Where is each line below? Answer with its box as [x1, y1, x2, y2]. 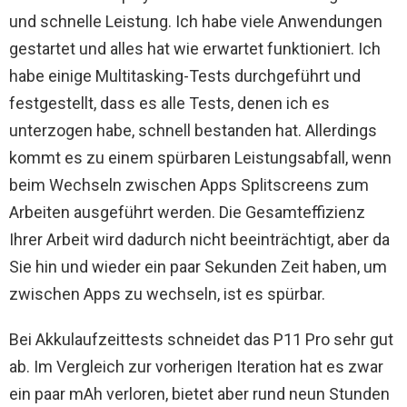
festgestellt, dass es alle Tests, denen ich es [9, 94, 330, 114]
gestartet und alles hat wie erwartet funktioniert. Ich [9, 39, 381, 59]
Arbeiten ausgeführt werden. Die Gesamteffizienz [9, 203, 365, 223]
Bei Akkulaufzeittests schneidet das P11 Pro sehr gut [9, 330, 393, 350]
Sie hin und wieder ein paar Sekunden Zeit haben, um [9, 257, 387, 277]
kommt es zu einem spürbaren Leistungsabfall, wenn [9, 148, 392, 168]
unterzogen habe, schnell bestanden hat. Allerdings [9, 121, 377, 141]
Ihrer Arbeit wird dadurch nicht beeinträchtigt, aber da [9, 230, 390, 250]
